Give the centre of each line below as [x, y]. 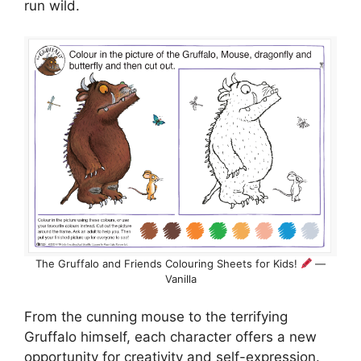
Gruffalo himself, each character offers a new [170, 337]
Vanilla [180, 278]
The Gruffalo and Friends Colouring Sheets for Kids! [168, 263]
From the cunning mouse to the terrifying [156, 317]
